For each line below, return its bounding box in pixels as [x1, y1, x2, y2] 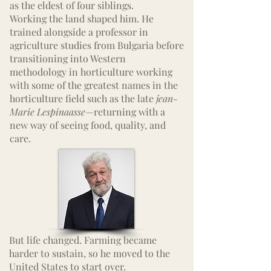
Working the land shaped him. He [10, 12, 154, 25]
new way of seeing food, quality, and [10, 119, 166, 131]
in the [150, 79, 178, 91]
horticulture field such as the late [10, 92, 156, 105]
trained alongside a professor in [10, 25, 148, 38]
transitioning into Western [10, 52, 126, 65]
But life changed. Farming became [9, 233, 157, 246]
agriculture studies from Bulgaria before [10, 39, 184, 51]
